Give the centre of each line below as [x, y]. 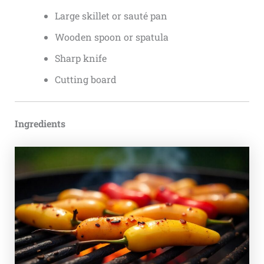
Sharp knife [80, 58]
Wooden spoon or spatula [111, 37]
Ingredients [40, 124]
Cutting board [85, 80]
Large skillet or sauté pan [111, 16]
